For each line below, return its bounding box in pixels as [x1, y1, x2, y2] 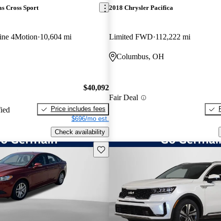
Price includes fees [50, 105, 106, 113]
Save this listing [96, 145, 143, 152]
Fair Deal [109, 93, 138, 102]
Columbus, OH [116, 52, 164, 61]
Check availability [54, 128, 105, 136]
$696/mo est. [71, 115, 109, 123]
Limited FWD [109, 32, 153, 41]
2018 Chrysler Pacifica [109, 3, 173, 11]
